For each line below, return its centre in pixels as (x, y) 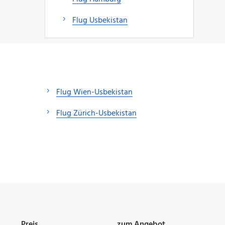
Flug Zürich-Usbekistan (96, 113)
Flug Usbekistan (100, 20)
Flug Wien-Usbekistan (94, 92)
